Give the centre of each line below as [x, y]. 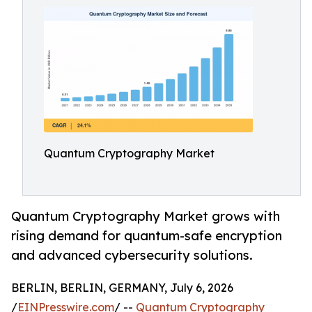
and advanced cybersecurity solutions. [132, 255]
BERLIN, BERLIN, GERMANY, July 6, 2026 [122, 288]
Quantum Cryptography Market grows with [146, 216]
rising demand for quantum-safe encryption [147, 236]
